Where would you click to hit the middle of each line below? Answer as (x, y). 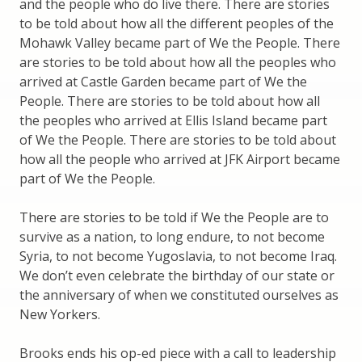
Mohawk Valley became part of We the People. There (180, 43)
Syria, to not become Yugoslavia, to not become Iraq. (178, 257)
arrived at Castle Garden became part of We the (163, 82)
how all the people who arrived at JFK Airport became (180, 160)
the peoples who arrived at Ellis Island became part (173, 121)
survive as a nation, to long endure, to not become (172, 237)
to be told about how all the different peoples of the (177, 24)
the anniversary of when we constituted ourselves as (179, 295)
